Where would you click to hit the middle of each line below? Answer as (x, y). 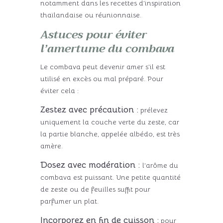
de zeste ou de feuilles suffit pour (95, 189)
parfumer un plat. (69, 201)
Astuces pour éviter (93, 35)
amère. (51, 146)
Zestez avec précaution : (89, 110)
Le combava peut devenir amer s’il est (103, 67)
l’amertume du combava (107, 49)
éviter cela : (59, 91)
